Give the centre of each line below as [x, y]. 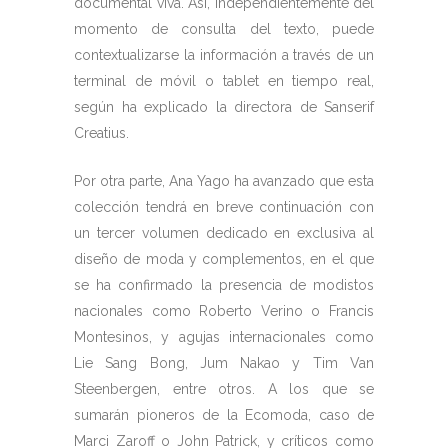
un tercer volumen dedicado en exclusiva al [224, 233]
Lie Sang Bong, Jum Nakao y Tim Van [224, 363]
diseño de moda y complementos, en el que [224, 259]
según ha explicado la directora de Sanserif [224, 107]
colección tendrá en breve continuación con [224, 207]
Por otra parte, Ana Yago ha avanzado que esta [224, 181]
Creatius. [101, 133]
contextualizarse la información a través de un [224, 55]
